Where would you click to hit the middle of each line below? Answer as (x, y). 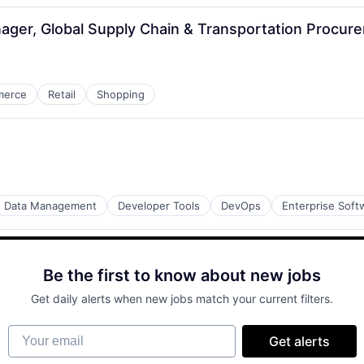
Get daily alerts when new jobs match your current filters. (182, 299)
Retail (62, 94)
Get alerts (299, 341)
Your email (39, 332)
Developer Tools (159, 206)
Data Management (50, 206)
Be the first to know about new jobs (182, 275)
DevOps (241, 206)
